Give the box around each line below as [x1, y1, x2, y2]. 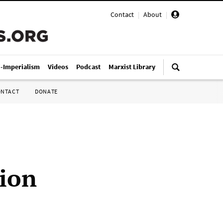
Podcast [76, 62, 101, 71]
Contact [111, 10, 134, 19]
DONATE [35, 88, 58, 95]
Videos [48, 62, 68, 71]
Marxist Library [109, 62, 155, 71]
